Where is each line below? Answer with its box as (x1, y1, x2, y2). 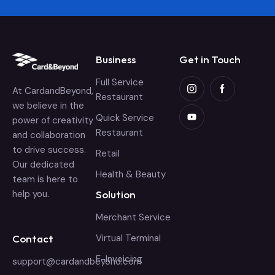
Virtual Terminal (96, 231, 161, 244)
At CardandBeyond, (12, 84, 93, 97)
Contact (12, 231, 53, 245)
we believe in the (12, 99, 84, 112)
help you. (12, 187, 49, 200)
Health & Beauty (96, 168, 166, 180)
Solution (96, 187, 136, 201)
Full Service (96, 76, 144, 88)
